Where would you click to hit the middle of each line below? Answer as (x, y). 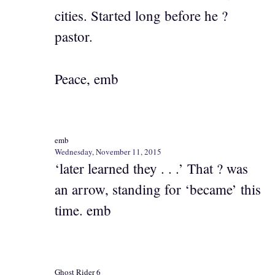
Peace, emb (87, 78)
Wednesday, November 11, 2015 (108, 152)
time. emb (83, 210)
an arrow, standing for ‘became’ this (158, 189)
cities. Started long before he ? (141, 16)
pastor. (74, 37)
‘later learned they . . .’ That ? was (151, 168)
